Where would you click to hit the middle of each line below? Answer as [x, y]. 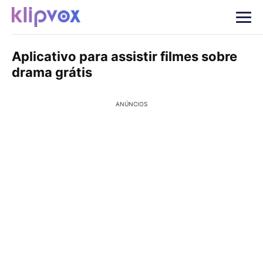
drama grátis [52, 72]
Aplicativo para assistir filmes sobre [124, 56]
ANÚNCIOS [131, 104]
